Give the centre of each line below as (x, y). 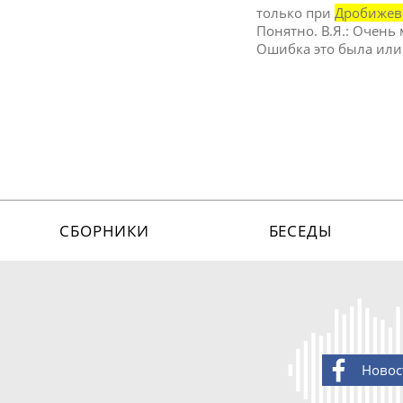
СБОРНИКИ (104, 231)
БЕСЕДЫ (300, 231)
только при (296, 12)
